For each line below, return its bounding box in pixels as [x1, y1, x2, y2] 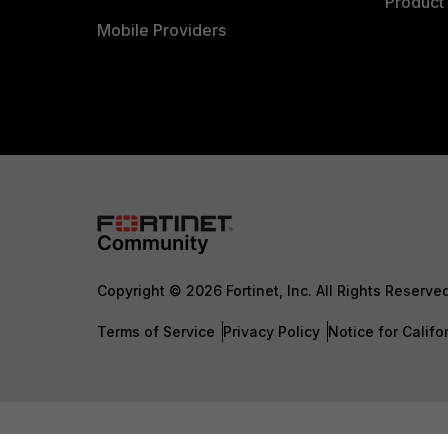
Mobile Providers [97, 20, 226, 40]
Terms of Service [97, 323, 215, 340]
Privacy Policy [223, 323, 320, 340]
